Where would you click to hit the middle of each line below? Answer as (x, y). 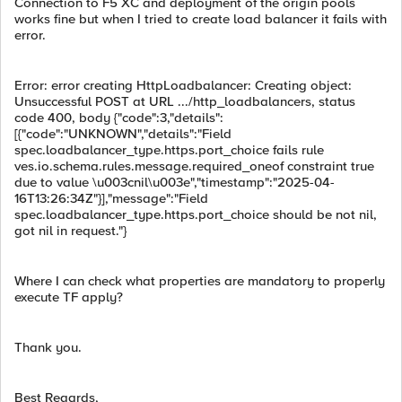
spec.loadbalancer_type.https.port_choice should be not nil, (196, 214)
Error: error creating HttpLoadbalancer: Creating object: (183, 85)
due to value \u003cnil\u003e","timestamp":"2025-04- (175, 182)
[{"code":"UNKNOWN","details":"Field (123, 134)
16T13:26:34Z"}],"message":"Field (111, 198)
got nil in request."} (70, 231)
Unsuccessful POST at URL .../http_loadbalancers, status (185, 101)
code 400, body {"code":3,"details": (119, 118)
